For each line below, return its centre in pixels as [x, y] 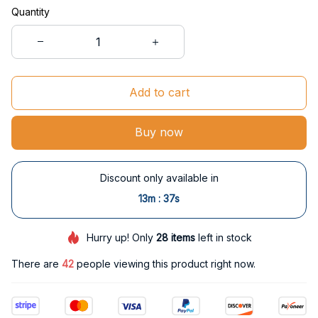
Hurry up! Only [122, 237]
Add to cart [159, 93]
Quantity [31, 11]
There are [37, 264]
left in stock [224, 237]
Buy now [159, 132]
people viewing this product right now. [165, 264]
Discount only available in [159, 177]
